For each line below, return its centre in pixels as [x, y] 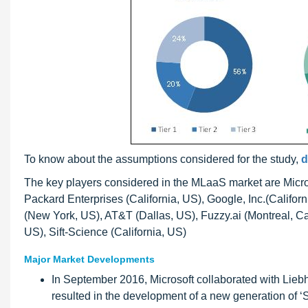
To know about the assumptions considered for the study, [163, 159]
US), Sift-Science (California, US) [105, 232]
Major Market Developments [89, 259]
